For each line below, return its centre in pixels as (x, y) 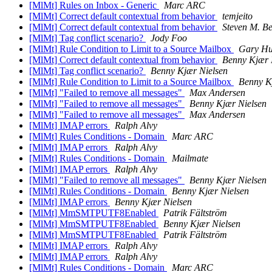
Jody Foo (169, 38)
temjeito (237, 16)
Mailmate (190, 158)
